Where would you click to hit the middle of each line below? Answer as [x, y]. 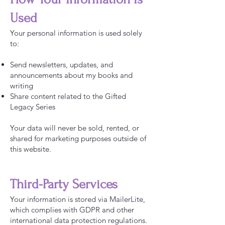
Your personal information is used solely [76, 33]
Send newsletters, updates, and [62, 65]
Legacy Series [33, 107]
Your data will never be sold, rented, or [75, 128]
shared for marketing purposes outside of [78, 138]
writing [22, 86]
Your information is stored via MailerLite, [78, 199]
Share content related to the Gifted [68, 96]
